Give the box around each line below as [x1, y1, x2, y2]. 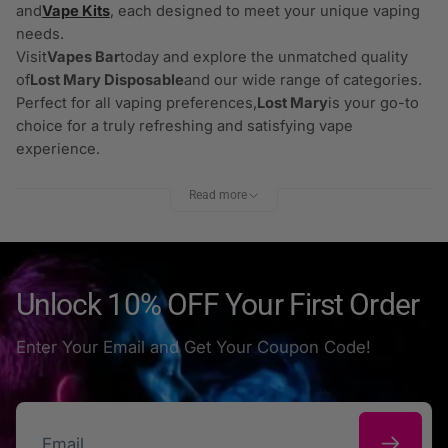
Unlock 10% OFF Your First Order [15, 287, 419, 323]
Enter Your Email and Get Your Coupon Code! [15, 336, 371, 357]
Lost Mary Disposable [29, 71, 184, 90]
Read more [188, 187, 247, 202]
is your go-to [327, 94, 419, 113]
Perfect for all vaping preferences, [15, 94, 257, 113]
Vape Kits [41, 2, 110, 21]
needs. [15, 25, 64, 44]
